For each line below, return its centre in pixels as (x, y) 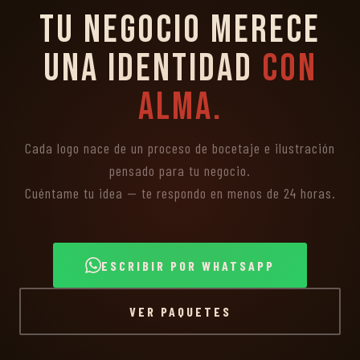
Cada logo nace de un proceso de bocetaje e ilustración (180, 148)
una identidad (152, 69)
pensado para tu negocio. (180, 170)
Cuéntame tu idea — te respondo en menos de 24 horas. (180, 193)
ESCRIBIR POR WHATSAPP (188, 265)
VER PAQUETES (180, 311)
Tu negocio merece (180, 30)
